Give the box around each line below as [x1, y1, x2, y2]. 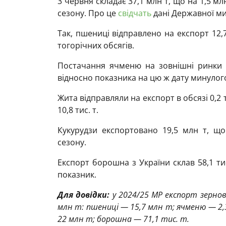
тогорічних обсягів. [58, 40, 134, 51]
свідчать [118, 8, 151, 19]
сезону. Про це [58, 8, 118, 19]
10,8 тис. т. [58, 104, 98, 116]
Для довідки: [58, 189, 110, 201]
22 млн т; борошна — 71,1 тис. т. [58, 213, 189, 225]
